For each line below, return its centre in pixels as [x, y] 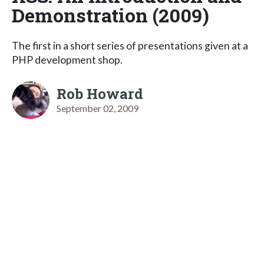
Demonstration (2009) [110, 15]
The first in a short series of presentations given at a [130, 45]
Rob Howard [100, 93]
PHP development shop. [67, 60]
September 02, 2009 [98, 108]
